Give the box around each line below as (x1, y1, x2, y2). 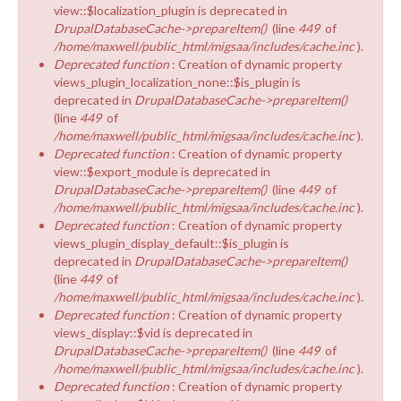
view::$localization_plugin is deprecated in (54, 2, 287, 18)
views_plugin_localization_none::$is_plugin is (54, 73, 301, 90)
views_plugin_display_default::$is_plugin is (54, 235, 289, 251)
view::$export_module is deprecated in (54, 163, 270, 179)
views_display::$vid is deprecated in (54, 324, 252, 340)
